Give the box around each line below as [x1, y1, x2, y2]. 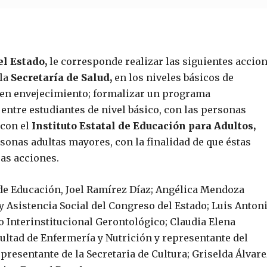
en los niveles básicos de [112, 72, 234, 83]
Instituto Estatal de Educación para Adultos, [29, 120, 256, 132]
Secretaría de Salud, [11, 72, 112, 83]
